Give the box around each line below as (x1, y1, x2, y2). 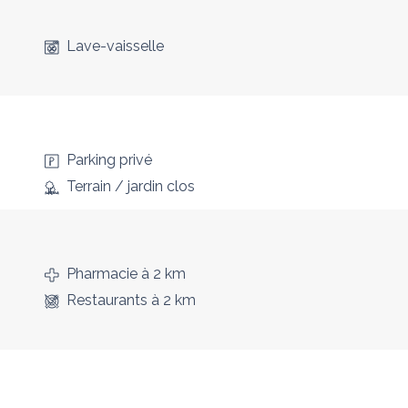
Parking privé (66, 150, 152, 168)
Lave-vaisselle (66, 36, 164, 55)
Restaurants (66, 291, 148, 309)
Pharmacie (66, 264, 138, 282)
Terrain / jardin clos (66, 177, 195, 195)
